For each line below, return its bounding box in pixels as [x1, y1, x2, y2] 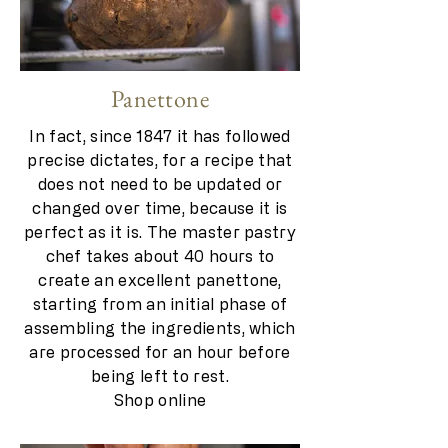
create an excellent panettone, [38, 270, 282, 289]
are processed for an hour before [29, 342, 291, 361]
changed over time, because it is [32, 198, 288, 217]
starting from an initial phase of [32, 294, 288, 313]
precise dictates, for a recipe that [27, 150, 293, 169]
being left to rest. [90, 366, 230, 385]
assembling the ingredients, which [24, 318, 296, 337]
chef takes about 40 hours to [45, 246, 275, 265]
